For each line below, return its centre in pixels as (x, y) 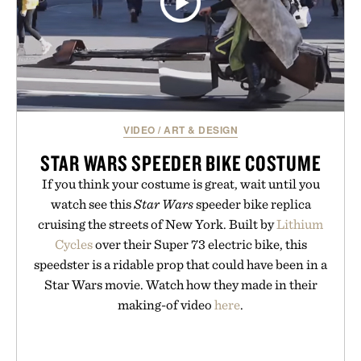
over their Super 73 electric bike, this (199, 245)
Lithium (300, 224)
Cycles (73, 245)
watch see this (92, 204)
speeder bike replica (252, 204)
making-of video (166, 305)
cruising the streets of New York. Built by (157, 224)
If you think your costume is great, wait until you (180, 184)
